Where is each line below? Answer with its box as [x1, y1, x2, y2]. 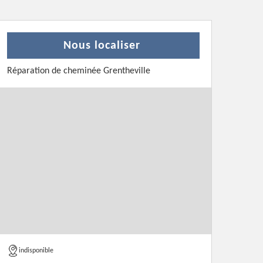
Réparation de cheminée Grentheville [7, 66, 150, 76]
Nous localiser [63, 40, 140, 52]
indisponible [19, 247, 53, 254]
